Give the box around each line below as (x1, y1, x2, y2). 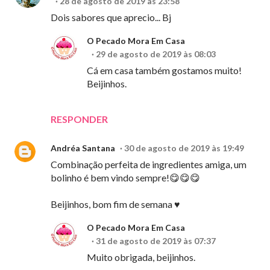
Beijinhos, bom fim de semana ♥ (51, 198, 180, 210)
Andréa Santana (51, 143, 115, 154)
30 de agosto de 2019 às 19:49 (124, 143, 244, 154)
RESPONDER (51, 113, 108, 125)
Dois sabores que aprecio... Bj (51, 11, 171, 24)
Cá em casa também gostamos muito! (87, 64, 242, 77)
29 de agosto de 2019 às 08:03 (96, 49, 216, 60)
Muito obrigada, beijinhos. (87, 251, 195, 263)
